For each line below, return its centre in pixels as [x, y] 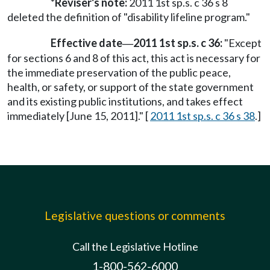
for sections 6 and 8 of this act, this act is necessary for [134, 58]
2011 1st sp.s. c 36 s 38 [202, 116]
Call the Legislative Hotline [135, 246]
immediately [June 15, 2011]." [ [79, 116]
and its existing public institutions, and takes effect [125, 102]
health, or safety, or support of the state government [130, 87]
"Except [242, 43]
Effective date [86, 43]
